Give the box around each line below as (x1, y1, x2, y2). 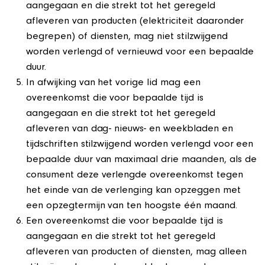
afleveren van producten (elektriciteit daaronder (26, 17, 244, 27)
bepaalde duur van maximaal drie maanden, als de (26, 155, 257, 166)
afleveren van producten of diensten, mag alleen (26, 247, 247, 258)
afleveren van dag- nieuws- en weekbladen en (26, 124, 233, 135)
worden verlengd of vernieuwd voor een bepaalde (26, 47, 254, 58)
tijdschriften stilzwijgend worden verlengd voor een (26, 140, 254, 150)
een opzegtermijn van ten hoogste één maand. (26, 201, 237, 212)
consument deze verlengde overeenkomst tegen (26, 170, 243, 181)
